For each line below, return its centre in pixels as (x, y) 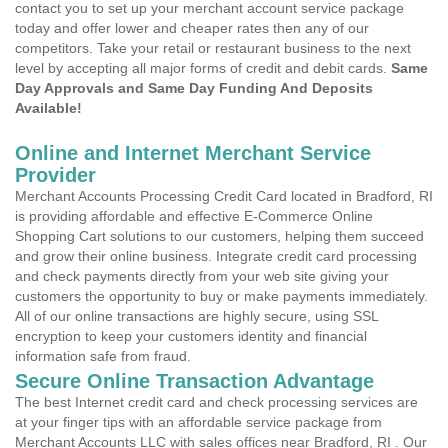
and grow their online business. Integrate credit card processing (216, 256)
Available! (48, 108)
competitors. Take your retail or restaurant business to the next (213, 48)
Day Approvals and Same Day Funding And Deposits (194, 88)
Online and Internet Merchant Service (193, 153)
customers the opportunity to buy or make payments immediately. (221, 296)
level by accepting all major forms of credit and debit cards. (203, 68)
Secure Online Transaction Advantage (194, 381)
